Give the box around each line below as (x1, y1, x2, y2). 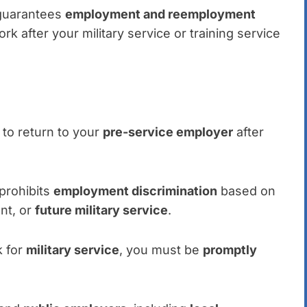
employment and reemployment (65, 7, 256, 22)
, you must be (119, 243, 203, 258)
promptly (203, 243, 257, 258)
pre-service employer (103, 125, 233, 140)
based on (217, 184, 275, 199)
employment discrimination (53, 184, 217, 199)
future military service (35, 203, 168, 218)
